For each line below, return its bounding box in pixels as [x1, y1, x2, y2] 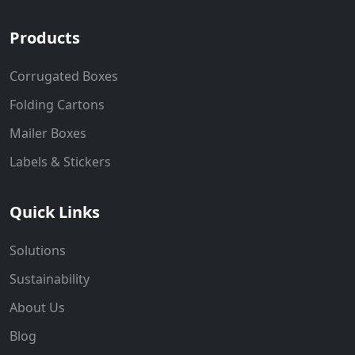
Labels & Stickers [10, 152, 111, 170]
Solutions [10, 241, 66, 259]
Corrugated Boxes [10, 67, 118, 85]
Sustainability [10, 269, 90, 288]
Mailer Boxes [10, 124, 86, 142]
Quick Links [10, 200, 100, 223]
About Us [10, 298, 65, 316]
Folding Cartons [10, 95, 105, 113]
